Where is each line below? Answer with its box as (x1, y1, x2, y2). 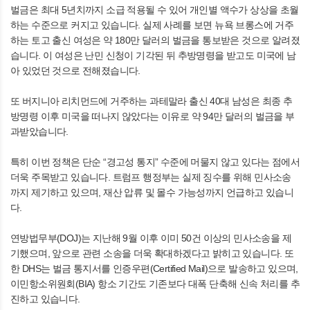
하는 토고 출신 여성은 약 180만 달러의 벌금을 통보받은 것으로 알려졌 (10, 34, 300, 46)
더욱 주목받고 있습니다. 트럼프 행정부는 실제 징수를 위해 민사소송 (10, 171, 291, 183)
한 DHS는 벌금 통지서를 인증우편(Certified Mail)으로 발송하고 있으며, (10, 262, 298, 274)
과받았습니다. (10, 125, 69, 137)
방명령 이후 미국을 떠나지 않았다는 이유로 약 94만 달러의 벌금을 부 (10, 110, 295, 122)
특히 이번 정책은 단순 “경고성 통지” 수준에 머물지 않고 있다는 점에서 (10, 156, 300, 167)
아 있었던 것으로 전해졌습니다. (10, 64, 140, 76)
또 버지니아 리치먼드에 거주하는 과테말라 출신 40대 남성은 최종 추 (10, 95, 293, 107)
